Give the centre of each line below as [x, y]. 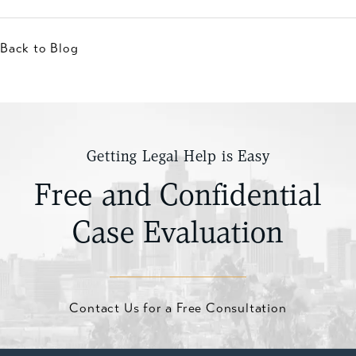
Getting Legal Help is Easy [178, 158]
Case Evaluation [178, 235]
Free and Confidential [178, 197]
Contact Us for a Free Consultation [178, 308]
